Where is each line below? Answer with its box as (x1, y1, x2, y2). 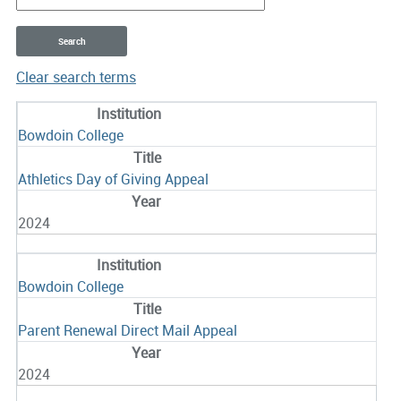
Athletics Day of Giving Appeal (17, 169, 209, 190)
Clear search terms (15, 67, 136, 88)
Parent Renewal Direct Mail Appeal (17, 320, 237, 341)
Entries (15, 101, 60, 122)
